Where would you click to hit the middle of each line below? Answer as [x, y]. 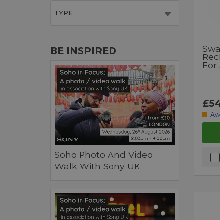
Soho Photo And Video [104, 155]
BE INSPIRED [83, 51]
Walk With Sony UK [97, 166]
